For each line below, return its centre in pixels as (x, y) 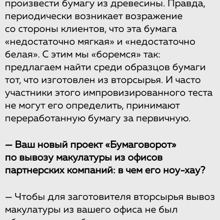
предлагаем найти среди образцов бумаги (105, 67)
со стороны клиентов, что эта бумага (91, 29)
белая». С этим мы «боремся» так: (83, 54)
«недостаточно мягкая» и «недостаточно (100, 41)
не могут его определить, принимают (92, 105)
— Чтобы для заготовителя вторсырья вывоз (110, 197)
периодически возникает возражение (94, 16)
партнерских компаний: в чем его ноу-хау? (105, 170)
